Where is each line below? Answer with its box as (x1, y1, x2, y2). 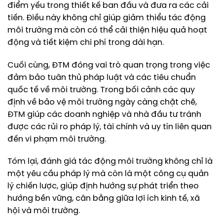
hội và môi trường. (7, 207, 80, 216)
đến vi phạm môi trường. (7, 135, 106, 144)
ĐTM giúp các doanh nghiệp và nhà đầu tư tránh (7, 110, 201, 119)
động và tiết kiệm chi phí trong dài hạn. (7, 38, 164, 47)
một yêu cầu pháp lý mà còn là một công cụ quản (7, 170, 209, 179)
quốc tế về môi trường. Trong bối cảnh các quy (7, 85, 195, 94)
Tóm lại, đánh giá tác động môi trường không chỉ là (7, 157, 213, 166)
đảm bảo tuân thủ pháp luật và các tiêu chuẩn (7, 73, 196, 82)
